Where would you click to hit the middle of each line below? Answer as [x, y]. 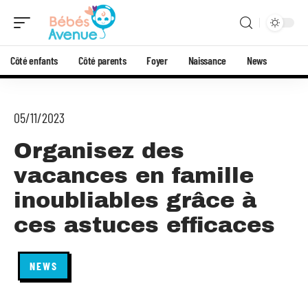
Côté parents [102, 60]
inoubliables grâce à [135, 200]
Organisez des [99, 151]
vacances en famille [134, 176]
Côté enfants [34, 60]
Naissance [207, 60]
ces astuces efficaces [144, 225]
